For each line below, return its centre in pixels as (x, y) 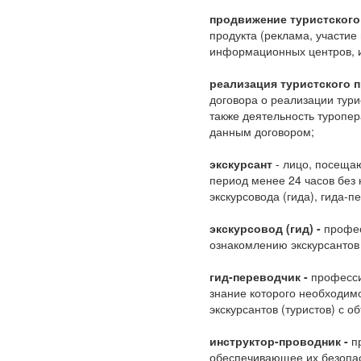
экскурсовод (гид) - (265, 228)
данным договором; (262, 131)
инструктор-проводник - (279, 341)
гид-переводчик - (259, 276)
